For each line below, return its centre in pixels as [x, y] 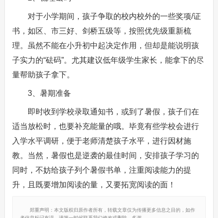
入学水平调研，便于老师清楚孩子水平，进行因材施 [101, 141]
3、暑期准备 [49, 93]
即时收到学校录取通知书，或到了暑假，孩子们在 [113, 112]
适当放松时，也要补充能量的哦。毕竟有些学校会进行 [105, 126]
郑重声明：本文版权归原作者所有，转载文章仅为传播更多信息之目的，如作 [112, 210]
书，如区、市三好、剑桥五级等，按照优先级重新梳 [101, 31]
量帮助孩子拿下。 [43, 75]
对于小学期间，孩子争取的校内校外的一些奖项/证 [114, 16]
